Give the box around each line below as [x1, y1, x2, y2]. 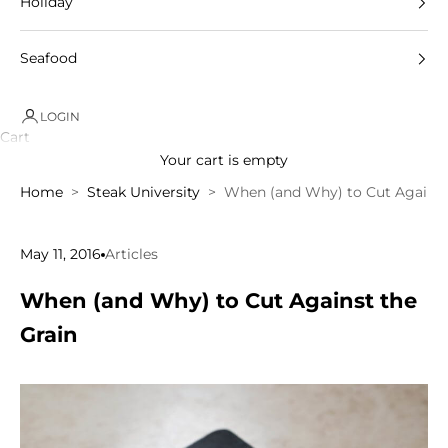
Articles [105, 245, 158, 264]
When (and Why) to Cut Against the [20, 288, 417, 314]
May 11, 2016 [20, 245, 101, 264]
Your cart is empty [160, 151, 288, 170]
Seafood [20, 49, 77, 68]
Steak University [87, 182, 200, 201]
